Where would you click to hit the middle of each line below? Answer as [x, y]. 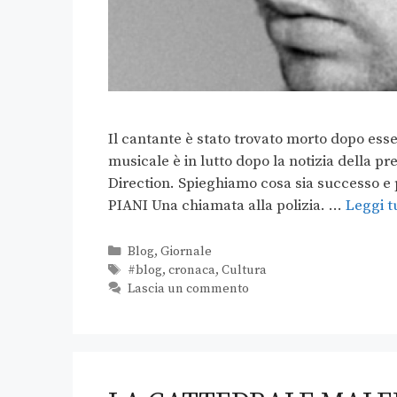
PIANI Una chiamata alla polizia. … [227, 206]
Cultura [244, 271]
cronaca [191, 271]
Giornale [186, 252]
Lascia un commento [188, 289]
